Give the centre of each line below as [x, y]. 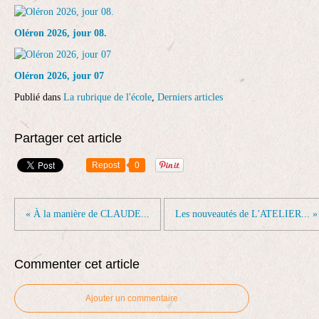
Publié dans [37, 97]
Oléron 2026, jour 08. [61, 33]
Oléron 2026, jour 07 [59, 76]
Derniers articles [190, 97]
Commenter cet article [77, 264]
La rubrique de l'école [108, 97]
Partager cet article [68, 138]
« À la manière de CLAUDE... [88, 214]
